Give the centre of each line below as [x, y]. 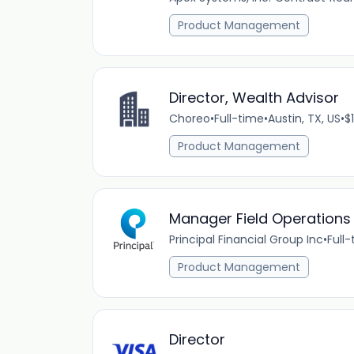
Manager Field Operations [260, 218]
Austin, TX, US [304, 119]
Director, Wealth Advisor [254, 98]
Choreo [190, 119]
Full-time [239, 119]
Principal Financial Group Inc [246, 239]
